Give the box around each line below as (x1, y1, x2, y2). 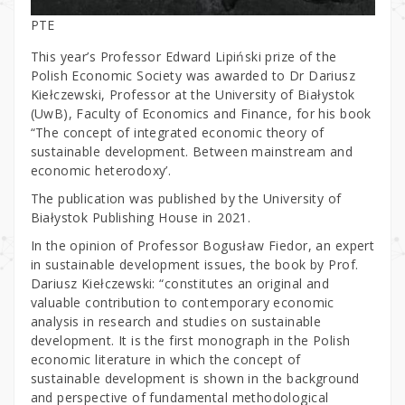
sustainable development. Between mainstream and (30, 142, 353, 160)
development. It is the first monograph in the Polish (30, 331, 351, 349)
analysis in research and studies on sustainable (30, 312, 322, 330)
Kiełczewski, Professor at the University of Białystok (30, 85, 355, 103)
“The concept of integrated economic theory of (30, 123, 325, 141)
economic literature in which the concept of (30, 350, 301, 368)
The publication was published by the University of (30, 189, 342, 207)
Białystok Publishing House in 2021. (30, 208, 251, 226)
